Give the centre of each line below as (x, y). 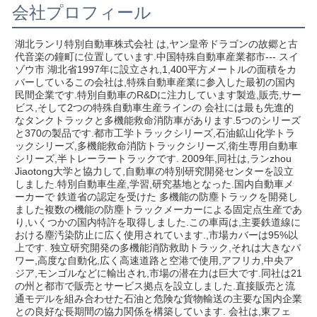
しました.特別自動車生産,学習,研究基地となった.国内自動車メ (154, 184)
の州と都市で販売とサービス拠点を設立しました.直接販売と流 (155, 286)
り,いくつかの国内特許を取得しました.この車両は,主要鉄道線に (158, 223)
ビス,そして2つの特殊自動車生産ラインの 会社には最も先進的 (154, 108)
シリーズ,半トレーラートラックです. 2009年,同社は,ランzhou (153, 159)
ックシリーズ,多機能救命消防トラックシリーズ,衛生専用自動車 (156, 146)
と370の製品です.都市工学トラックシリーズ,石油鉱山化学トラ (155, 133)
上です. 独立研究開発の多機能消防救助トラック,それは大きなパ (158, 248)
